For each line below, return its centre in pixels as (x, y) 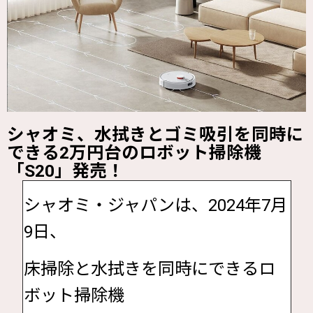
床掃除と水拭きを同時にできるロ (149, 269)
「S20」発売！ (66, 170)
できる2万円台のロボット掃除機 (134, 152)
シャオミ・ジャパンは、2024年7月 (155, 205)
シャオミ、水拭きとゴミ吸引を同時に (155, 134)
